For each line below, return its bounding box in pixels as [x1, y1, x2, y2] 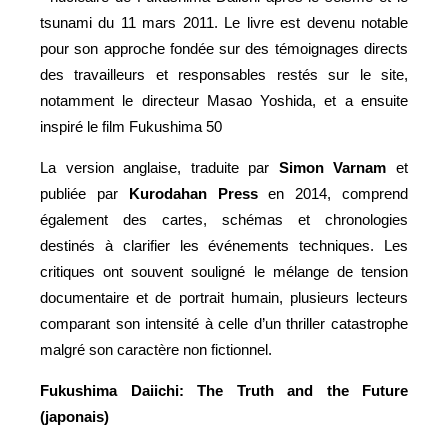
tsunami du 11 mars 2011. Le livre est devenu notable [40, 13, 408, 31]
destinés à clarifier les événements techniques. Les [40, 236, 408, 254]
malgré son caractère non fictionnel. [40, 340, 276, 358]
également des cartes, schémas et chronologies [40, 210, 408, 228]
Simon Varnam [278, 158, 387, 176]
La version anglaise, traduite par [40, 158, 279, 176]
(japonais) [40, 407, 109, 425]
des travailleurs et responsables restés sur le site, [40, 65, 408, 83]
